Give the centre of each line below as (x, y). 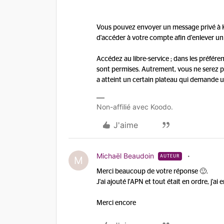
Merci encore (116, 203)
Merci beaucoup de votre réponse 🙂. (152, 171)
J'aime (126, 125)
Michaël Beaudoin (125, 156)
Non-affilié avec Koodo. (135, 107)
